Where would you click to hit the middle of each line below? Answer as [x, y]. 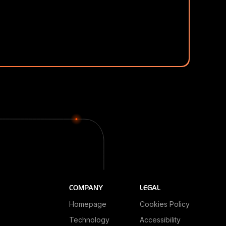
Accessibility [160, 220]
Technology [89, 220]
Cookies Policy [165, 204]
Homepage [88, 204]
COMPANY [86, 188]
